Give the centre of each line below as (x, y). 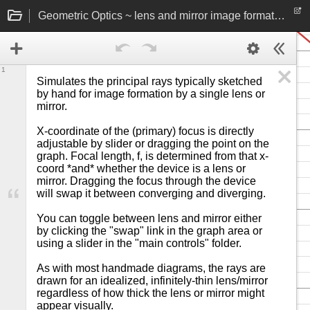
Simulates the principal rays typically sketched (149, 81)
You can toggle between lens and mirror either (149, 218)
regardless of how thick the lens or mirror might (151, 293)
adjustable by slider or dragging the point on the (153, 144)
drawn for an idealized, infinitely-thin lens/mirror (152, 281)
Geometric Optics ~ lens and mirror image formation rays (280, 15)
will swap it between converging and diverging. (151, 193)
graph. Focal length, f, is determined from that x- (153, 156)
